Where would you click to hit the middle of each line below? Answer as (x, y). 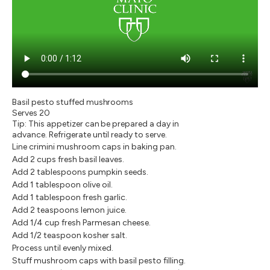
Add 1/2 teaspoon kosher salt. (70, 235)
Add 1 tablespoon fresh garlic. (70, 197)
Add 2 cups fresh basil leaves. (68, 159)
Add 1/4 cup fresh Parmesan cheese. (81, 222)
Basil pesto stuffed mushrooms (73, 102)
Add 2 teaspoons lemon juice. (69, 210)
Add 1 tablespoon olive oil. (62, 184)
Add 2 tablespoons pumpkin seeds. (80, 172)
